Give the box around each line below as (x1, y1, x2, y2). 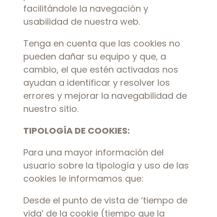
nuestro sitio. (23, 103, 78, 115)
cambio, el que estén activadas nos (23, 63, 178, 76)
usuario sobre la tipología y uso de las (23, 159, 189, 171)
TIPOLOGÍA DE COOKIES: (23, 124, 130, 137)
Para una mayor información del (23, 146, 164, 158)
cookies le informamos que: (23, 172, 143, 185)
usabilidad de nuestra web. (23, 15, 140, 28)
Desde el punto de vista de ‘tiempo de (23, 194, 187, 206)
